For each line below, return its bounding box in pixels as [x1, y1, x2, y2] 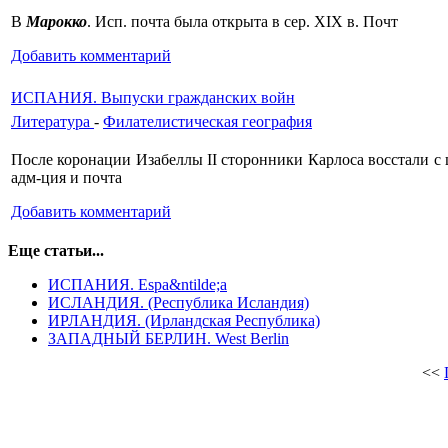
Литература [11, 112, 94, 130]
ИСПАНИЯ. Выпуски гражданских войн [11, 88, 295, 106]
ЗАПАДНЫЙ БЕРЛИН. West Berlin [48, 329, 289, 347]
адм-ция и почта [11, 168, 122, 186]
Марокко [26, 12, 87, 30]
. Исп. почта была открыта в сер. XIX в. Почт [87, 12, 398, 30]
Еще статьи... [8, 241, 104, 259]
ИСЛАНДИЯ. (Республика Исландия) [48, 293, 309, 311]
